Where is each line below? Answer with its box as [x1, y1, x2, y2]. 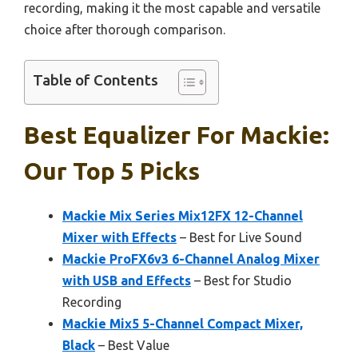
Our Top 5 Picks [24, 157, 200, 185]
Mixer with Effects [62, 229, 177, 245]
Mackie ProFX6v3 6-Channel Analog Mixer [62, 251, 320, 266]
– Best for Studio [191, 272, 292, 288]
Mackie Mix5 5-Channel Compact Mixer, [62, 316, 303, 331]
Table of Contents [33, 71, 158, 89]
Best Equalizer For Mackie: [24, 121, 329, 149]
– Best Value [95, 337, 169, 352]
